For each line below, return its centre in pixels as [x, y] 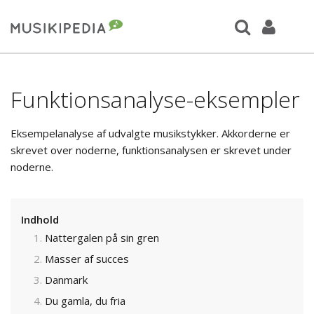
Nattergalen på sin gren [102, 237]
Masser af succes [87, 258]
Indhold [40, 219]
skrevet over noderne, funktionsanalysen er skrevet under [151, 150]
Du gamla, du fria [85, 300]
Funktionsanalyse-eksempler [155, 99]
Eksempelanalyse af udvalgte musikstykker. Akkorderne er [150, 133]
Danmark [66, 279]
